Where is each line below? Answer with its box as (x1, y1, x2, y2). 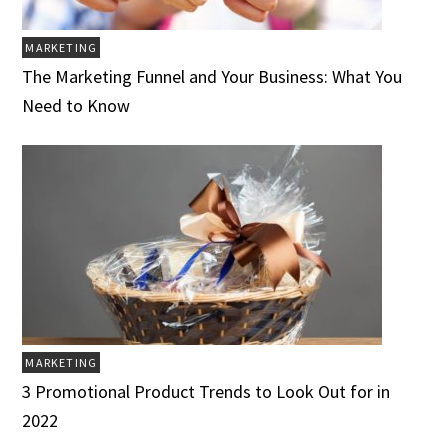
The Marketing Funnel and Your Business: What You (22, 65, 403, 89)
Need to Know (22, 94, 131, 118)
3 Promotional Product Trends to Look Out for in (22, 380, 391, 404)
